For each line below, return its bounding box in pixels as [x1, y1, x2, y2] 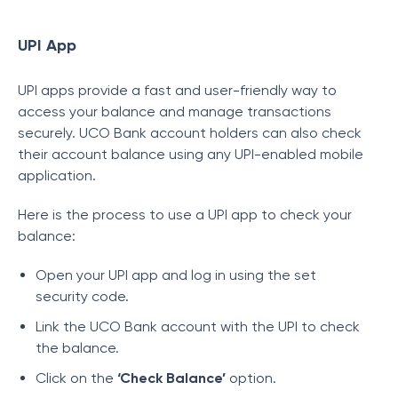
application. [18, 167, 99, 184]
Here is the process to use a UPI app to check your [18, 206, 352, 223]
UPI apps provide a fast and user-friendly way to [18, 82, 337, 99]
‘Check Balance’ [117, 370, 226, 386]
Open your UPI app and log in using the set [36, 267, 316, 283]
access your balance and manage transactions [18, 103, 331, 120]
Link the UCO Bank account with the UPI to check [36, 318, 360, 335]
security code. [36, 288, 129, 305]
